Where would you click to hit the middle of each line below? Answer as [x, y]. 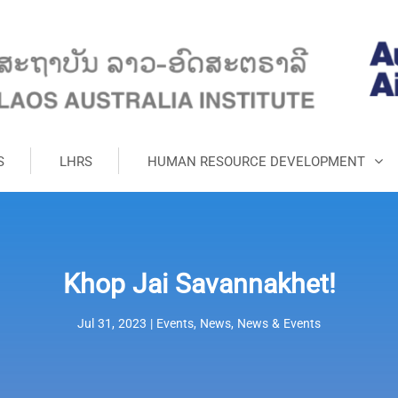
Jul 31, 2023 [112, 323]
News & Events [279, 323]
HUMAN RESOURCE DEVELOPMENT [256, 161]
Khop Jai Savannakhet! [199, 284]
